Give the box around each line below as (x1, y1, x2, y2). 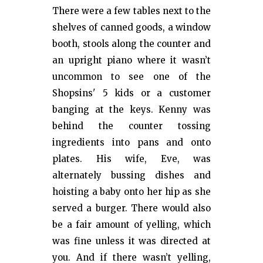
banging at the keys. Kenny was (52, 104, 211, 115)
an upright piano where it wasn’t (52, 55, 211, 66)
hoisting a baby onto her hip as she (52, 186, 211, 197)
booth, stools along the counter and (52, 38, 211, 49)
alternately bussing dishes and (52, 170, 211, 181)
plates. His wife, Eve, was (52, 153, 211, 164)
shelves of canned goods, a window (52, 22, 211, 33)
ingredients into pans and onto (52, 137, 211, 148)
